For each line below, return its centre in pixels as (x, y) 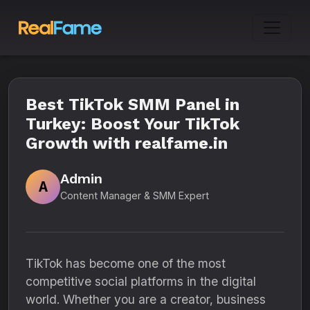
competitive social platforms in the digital (141, 281)
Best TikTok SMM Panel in (133, 104)
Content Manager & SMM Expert (135, 195)
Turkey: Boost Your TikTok (133, 124)
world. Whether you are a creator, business (146, 299)
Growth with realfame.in (127, 143)
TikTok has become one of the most (126, 263)
